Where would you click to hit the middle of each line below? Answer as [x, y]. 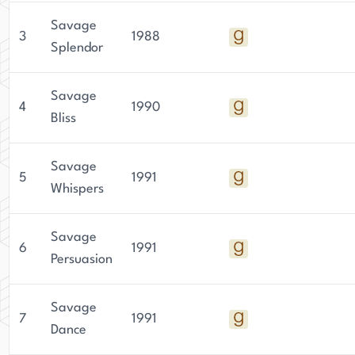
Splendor [77, 48]
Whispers [77, 189]
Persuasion [82, 260]
